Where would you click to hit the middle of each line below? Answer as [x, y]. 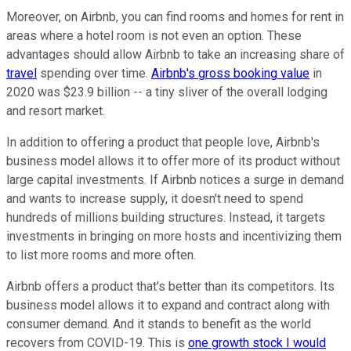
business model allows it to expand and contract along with [168, 306]
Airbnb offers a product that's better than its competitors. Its [170, 287]
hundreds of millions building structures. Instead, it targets [166, 218]
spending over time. [94, 74]
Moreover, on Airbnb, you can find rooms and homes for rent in [175, 17]
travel [22, 74]
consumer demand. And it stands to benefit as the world [159, 324]
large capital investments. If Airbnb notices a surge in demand [175, 180]
